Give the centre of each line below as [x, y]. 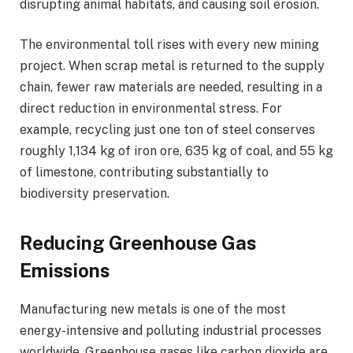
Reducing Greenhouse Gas [138, 243]
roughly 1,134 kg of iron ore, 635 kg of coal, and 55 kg [176, 151]
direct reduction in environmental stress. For [151, 109]
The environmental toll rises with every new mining [169, 45]
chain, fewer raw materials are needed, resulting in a [171, 87]
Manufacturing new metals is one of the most [153, 310]
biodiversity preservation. [95, 194]
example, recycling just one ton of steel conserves [167, 130]
